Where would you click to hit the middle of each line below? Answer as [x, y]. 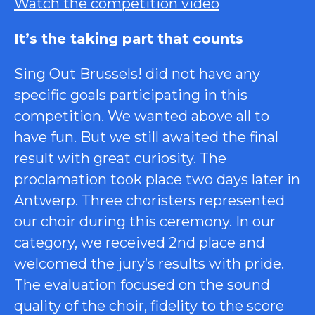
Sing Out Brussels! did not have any [137, 73]
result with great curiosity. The [120, 158]
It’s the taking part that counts [129, 38]
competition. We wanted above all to [142, 116]
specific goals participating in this [131, 95]
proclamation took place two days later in [157, 179]
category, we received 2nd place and [140, 242]
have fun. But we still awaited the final [146, 137]
